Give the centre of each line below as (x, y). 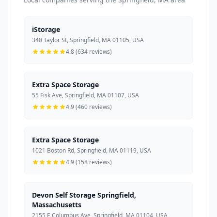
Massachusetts (57, 204)
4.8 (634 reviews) (89, 51)
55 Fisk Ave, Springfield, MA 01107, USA (85, 95)
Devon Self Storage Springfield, (84, 195)
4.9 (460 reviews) (89, 107)
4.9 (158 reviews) (89, 162)
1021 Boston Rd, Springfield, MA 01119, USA (92, 150)
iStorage (46, 29)
